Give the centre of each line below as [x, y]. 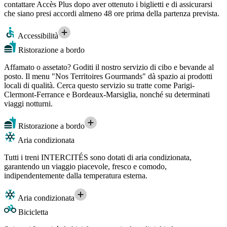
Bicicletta [32, 212]
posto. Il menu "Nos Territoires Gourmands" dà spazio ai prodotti [108, 76]
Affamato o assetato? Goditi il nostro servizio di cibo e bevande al [109, 67]
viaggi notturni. [28, 103]
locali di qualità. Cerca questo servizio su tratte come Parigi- [99, 85]
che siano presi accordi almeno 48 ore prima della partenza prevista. [112, 13]
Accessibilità [37, 35]
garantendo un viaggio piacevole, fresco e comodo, [85, 166]
